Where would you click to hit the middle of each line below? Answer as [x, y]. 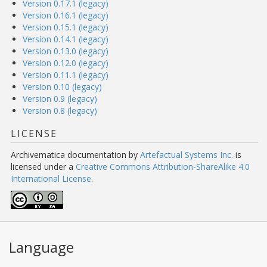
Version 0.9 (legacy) [60, 99]
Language [41, 247]
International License [51, 178]
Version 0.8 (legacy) [60, 111]
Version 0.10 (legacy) [62, 87]
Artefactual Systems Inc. [187, 155]
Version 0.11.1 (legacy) [66, 75]
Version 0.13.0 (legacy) [66, 51]
